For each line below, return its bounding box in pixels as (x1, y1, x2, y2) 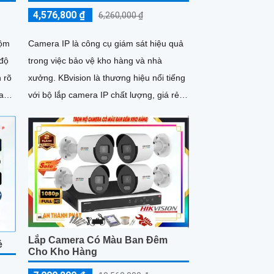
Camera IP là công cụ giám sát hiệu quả (28, 39, 183, 49)
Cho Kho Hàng (28, 246, 97, 257)
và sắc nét (28, 107, 68, 117)
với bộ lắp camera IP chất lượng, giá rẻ (28, 90, 179, 100)
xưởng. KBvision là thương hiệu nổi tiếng (28, 73, 58, 83)
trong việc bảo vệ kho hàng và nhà (28, 56, 162, 66)
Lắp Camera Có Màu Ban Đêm (28, 235, 168, 246)
